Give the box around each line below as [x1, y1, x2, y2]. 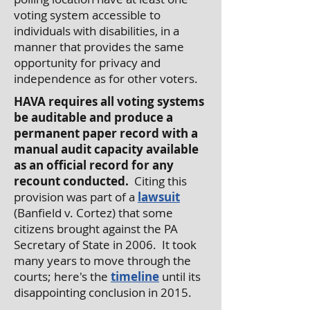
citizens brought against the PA [14, 221, 178, 237]
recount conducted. [14, 173, 129, 189]
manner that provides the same [14, 39, 184, 55]
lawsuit [138, 189, 180, 205]
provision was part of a [14, 189, 138, 205]
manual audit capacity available [14, 141, 199, 157]
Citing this [129, 173, 187, 189]
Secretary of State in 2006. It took [14, 237, 197, 253]
